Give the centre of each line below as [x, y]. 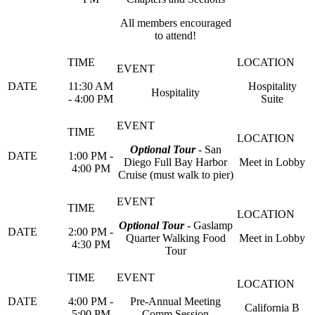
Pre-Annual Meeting [175, 301]
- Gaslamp [208, 225]
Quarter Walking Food [175, 238]
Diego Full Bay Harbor [175, 162]
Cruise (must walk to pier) [175, 175]
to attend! [175, 36]
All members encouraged [175, 23]
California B [272, 308]
